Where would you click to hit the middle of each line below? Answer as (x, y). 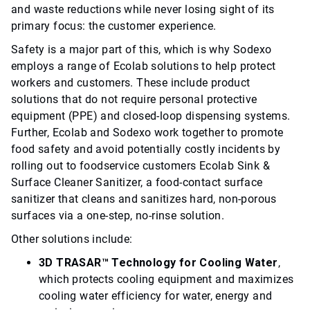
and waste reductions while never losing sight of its (143, 9)
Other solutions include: (72, 239)
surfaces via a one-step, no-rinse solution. (118, 215)
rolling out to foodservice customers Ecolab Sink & (140, 165)
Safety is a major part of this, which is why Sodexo (142, 49)
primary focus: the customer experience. (114, 26)
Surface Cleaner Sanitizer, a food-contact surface (137, 182)
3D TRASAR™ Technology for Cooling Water (158, 262)
